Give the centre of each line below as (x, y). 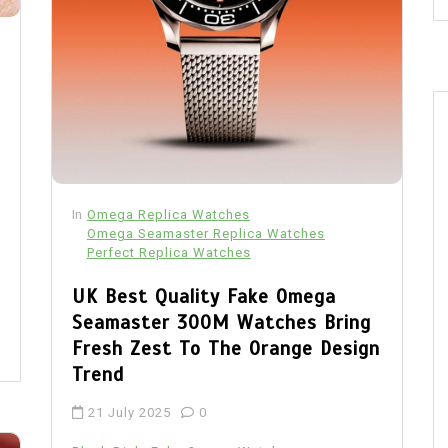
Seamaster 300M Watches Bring (221, 322)
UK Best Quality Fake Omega (203, 296)
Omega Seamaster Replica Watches (205, 233)
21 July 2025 (129, 412)
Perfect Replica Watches (168, 252)
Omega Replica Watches (168, 214)
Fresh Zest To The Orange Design (225, 348)
